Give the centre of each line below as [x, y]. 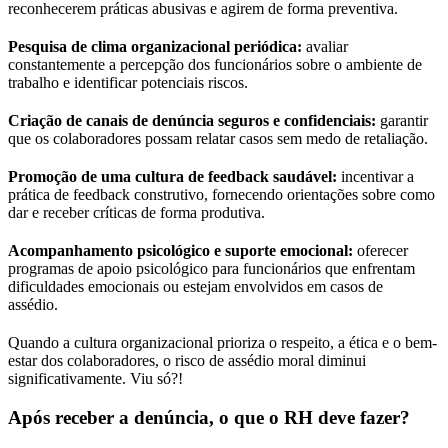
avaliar [325, 47]
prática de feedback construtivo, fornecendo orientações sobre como [221, 195]
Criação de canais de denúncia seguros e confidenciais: [192, 121]
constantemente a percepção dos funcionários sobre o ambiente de [215, 65]
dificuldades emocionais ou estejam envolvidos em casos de [195, 287]
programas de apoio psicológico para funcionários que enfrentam [211, 269]
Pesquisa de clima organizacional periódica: [155, 47]
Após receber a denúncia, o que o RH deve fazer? [209, 417]
